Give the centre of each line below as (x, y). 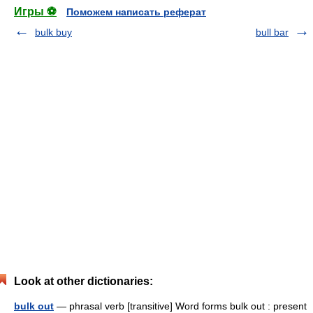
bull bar (272, 32)
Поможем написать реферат (136, 12)
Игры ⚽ (35, 11)
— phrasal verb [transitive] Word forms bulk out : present (180, 306)
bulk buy (53, 32)
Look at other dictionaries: (83, 281)
